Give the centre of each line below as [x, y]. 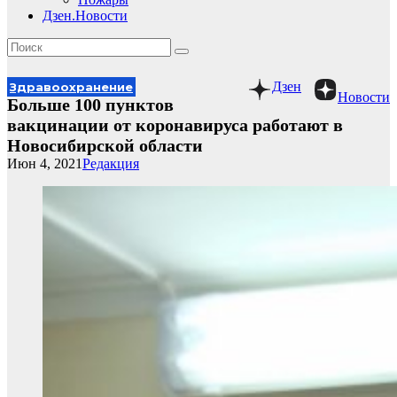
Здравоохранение [71, 87]
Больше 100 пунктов [90, 105]
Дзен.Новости [85, 16]
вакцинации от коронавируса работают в [175, 125]
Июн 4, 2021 [45, 163]
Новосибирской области [105, 145]
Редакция [111, 163]
